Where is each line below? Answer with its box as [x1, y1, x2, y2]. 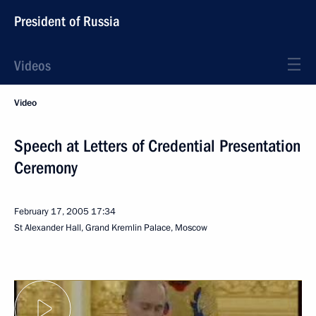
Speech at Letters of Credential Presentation [14, 136, 300, 156]
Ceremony [14, 158, 78, 178]
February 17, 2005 [14, 205, 89, 218]
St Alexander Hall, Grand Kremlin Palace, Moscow [14, 221, 207, 234]
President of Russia [14, 13, 120, 30]
